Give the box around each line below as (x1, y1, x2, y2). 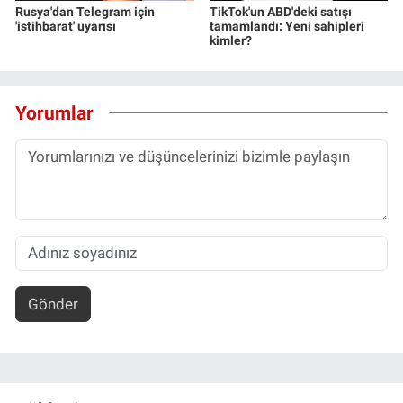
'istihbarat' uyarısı (15, 19, 116, 34)
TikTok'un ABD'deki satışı (209, 4, 352, 20)
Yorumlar (15, 101, 94, 124)
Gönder (27, 294, 78, 313)
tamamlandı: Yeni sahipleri (209, 19, 364, 34)
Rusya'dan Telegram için (15, 4, 155, 20)
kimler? (209, 33, 252, 49)
